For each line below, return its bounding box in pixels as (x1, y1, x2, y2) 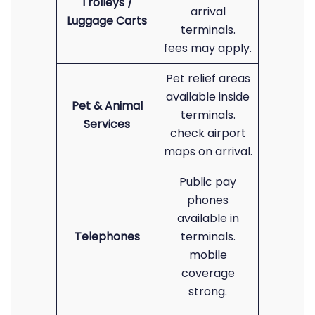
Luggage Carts (67, 13, 147, 29)
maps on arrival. (163, 143, 252, 160)
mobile (188, 247, 227, 263)
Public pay (179, 174, 236, 190)
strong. (188, 283, 227, 300)
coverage (181, 265, 235, 281)
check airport (169, 125, 246, 141)
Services (84, 116, 130, 132)
